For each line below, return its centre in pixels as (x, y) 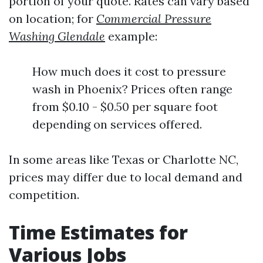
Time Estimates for (98, 232)
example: (131, 36)
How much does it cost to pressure (129, 71)
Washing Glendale (57, 36)
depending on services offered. (117, 124)
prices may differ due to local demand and (126, 177)
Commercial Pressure (154, 18)
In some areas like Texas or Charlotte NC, (124, 159)
